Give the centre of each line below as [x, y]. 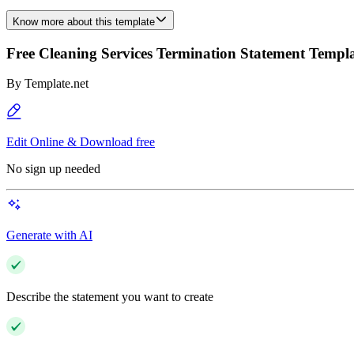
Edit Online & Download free [81, 142]
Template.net [56, 84]
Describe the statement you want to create [110, 297]
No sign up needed [53, 169]
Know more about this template [84, 22]
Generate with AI [49, 235]
